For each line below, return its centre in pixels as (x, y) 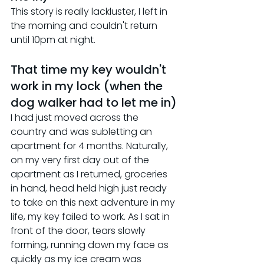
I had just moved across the (76, 117)
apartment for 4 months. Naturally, (90, 146)
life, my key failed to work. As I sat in (91, 216)
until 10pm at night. (53, 39)
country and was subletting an (82, 131)
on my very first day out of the (81, 160)
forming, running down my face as (91, 245)
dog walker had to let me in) (94, 102)
